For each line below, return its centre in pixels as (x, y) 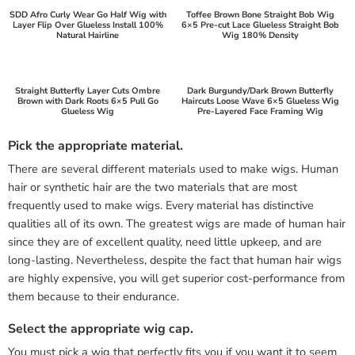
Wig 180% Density (260, 35)
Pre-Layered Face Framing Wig (260, 111)
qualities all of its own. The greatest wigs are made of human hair (177, 223)
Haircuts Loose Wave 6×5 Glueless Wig (260, 101)
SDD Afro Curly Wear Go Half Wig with (88, 14)
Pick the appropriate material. (95, 145)
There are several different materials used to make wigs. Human (173, 168)
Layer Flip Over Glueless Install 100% (88, 25)
